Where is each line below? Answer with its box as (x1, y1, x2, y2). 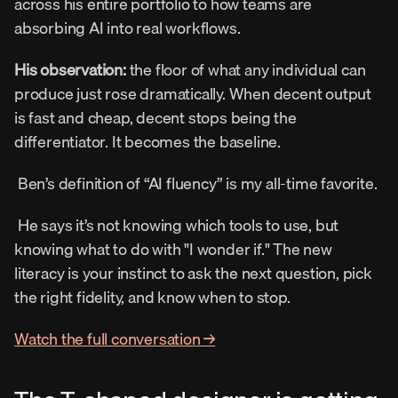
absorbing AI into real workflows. (14, 14, 244, 41)
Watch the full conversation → (14, 325, 216, 352)
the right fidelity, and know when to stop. (14, 283, 294, 310)
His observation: (14, 56, 126, 83)
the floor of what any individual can (125, 56, 366, 83)
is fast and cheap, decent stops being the (14, 104, 297, 131)
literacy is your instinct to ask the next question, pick (14, 259, 372, 286)
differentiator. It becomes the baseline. (14, 128, 284, 155)
